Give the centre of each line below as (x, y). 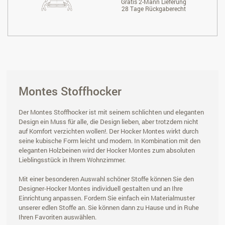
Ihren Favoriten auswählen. (58, 217)
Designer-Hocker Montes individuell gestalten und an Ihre (101, 188)
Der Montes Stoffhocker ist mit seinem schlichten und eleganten (111, 112)
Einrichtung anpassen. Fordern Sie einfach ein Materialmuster (107, 198)
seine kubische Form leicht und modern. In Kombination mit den (109, 140)
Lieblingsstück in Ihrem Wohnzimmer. (72, 159)
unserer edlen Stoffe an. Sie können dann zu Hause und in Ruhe (109, 207)
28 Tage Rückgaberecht (153, 8)
